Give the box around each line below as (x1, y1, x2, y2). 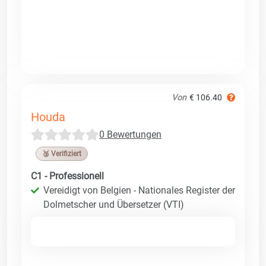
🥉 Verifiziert (42, 149, 81, 158)
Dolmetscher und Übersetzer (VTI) (43, 198, 184, 210)
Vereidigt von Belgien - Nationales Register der (43, 184, 235, 196)
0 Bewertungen (99, 128, 161, 140)
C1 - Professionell (31, 170, 104, 182)
